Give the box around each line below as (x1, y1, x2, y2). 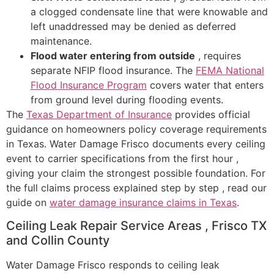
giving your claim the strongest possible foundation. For (6, 166, 265, 179)
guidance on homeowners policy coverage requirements (6, 122, 267, 135)
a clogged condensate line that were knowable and (31, 5, 268, 18)
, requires (195, 49, 241, 62)
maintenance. (31, 34, 92, 47)
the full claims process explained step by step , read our (6, 181, 267, 194)
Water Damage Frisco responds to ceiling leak (6, 259, 220, 272)
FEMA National (196, 64, 264, 76)
